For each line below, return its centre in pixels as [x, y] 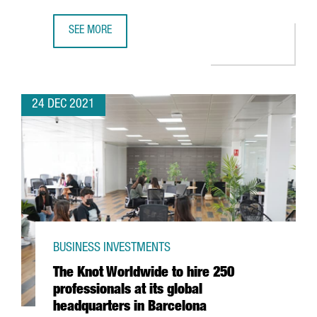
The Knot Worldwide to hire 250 [144, 274]
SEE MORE [90, 31]
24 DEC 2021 [63, 105]
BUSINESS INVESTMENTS [112, 248]
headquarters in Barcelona [130, 308]
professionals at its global [128, 291]
